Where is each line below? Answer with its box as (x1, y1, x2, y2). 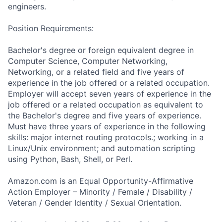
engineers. (8, 1, 46, 11)
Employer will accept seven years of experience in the (8, 88, 211, 99)
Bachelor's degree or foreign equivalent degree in (8, 45, 194, 55)
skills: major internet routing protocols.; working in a (8, 132, 204, 142)
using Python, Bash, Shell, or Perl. (8, 154, 132, 164)
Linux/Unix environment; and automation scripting (8, 143, 195, 153)
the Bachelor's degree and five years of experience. (8, 110, 201, 120)
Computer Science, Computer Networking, (8, 55, 167, 66)
